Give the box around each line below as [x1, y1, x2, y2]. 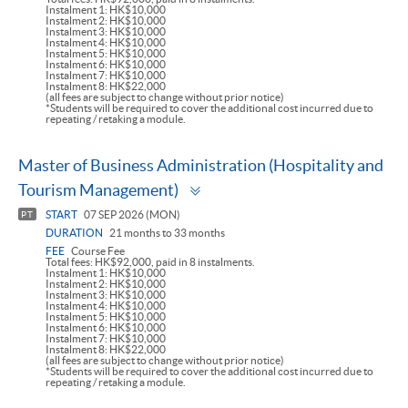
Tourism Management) [18, 180, 178, 200]
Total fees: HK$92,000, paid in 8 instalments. [46, 256, 255, 269]
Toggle [205, 174, 251, 194]
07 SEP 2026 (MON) [82, 209, 180, 221]
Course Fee [69, 245, 125, 258]
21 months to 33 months [107, 227, 225, 240]
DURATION [46, 227, 103, 240]
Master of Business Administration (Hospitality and [18, 156, 383, 176]
